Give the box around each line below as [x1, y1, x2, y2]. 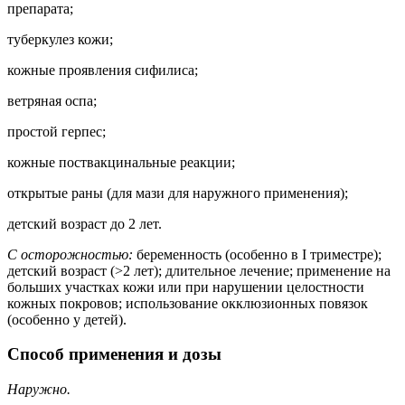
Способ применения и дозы [7, 344, 221, 364]
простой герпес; [7, 123, 106, 139]
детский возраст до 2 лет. [7, 215, 162, 231]
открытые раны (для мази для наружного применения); [7, 184, 348, 201]
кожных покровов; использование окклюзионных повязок [7, 295, 368, 311]
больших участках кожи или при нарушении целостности [7, 278, 364, 295]
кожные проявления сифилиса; [7, 61, 198, 78]
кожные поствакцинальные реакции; [7, 154, 235, 170]
